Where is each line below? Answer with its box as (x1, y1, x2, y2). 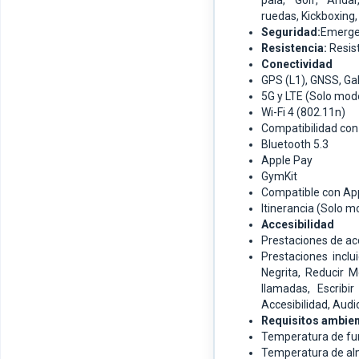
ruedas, (261, 10, 301, 23)
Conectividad (261, 58, 333, 71)
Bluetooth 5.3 (261, 138, 329, 151)
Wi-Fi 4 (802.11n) (261, 106, 345, 119)
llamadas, (261, 282, 318, 296)
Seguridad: (261, 26, 321, 39)
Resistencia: (261, 42, 327, 55)
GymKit (261, 170, 297, 184)
